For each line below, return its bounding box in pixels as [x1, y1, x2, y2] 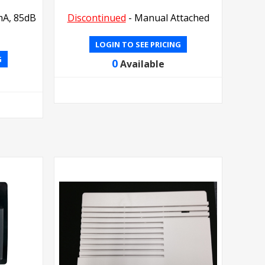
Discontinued [67, 11, 126, 24]
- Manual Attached [125, 11, 209, 24]
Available [120, 57, 165, 70]
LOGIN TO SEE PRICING [95, 38, 182, 50]
